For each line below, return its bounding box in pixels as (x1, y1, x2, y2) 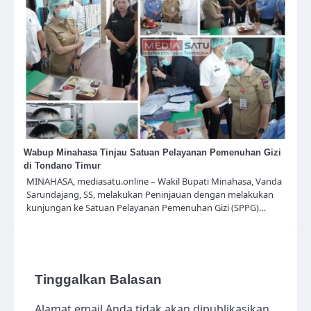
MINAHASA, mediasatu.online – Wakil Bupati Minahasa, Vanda (26, 174, 282, 187)
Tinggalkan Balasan (35, 271, 162, 287)
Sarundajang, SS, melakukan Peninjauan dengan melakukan (26, 187, 274, 201)
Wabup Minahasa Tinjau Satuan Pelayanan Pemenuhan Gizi (24, 146, 281, 158)
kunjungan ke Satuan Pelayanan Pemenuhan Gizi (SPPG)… (26, 201, 266, 214)
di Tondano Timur (24, 160, 101, 171)
